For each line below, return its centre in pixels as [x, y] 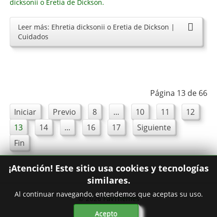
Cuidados [33, 36]
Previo [64, 112]
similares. [108, 180]
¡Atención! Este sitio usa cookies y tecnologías [108, 168]
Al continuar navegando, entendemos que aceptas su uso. [108, 194]
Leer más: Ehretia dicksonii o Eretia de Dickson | [96, 27]
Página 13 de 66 [179, 93]
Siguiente [154, 127]
